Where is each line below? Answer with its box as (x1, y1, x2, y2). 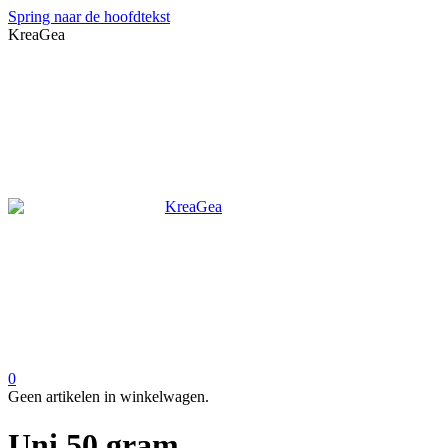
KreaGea (8, 26, 65, 43)
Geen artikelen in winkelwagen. (8, 388, 209, 405)
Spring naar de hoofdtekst (8, 8, 170, 25)
